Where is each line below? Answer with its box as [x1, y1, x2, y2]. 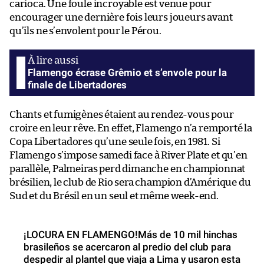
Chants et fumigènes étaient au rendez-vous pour [9, 109, 234, 120]
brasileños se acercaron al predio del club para [24, 240, 231, 253]
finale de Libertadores [28, 78, 127, 91]
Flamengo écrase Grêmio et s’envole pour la [28, 66, 227, 78]
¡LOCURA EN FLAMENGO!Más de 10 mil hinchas [24, 228, 237, 240]
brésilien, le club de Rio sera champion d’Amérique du [9, 177, 251, 187]
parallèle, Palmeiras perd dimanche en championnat [9, 163, 246, 174]
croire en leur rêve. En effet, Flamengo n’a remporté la [9, 123, 253, 133]
